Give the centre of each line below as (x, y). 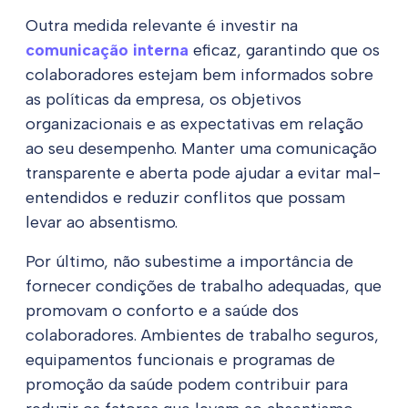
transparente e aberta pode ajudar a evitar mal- (203, 173)
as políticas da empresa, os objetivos (163, 100)
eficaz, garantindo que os (284, 51)
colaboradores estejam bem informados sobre (199, 75)
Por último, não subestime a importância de (189, 262)
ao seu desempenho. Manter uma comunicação (201, 149)
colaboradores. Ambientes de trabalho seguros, (202, 336)
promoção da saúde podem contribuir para (187, 385)
